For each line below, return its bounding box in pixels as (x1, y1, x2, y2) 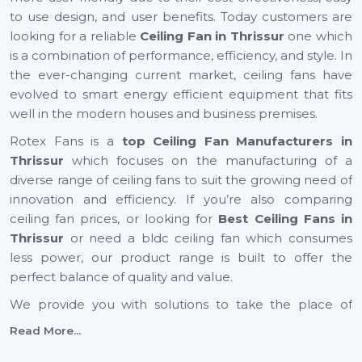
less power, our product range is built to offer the (10, 250, 352, 265)
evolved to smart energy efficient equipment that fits (10, 86, 352, 102)
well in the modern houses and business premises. (10, 106, 318, 121)
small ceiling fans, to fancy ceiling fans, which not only (10, 316, 352, 331)
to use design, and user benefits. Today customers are (10, 9, 352, 24)
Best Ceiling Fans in (218, 211, 353, 226)
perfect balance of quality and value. (10, 269, 233, 284)
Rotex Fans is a (10, 133, 114, 149)
